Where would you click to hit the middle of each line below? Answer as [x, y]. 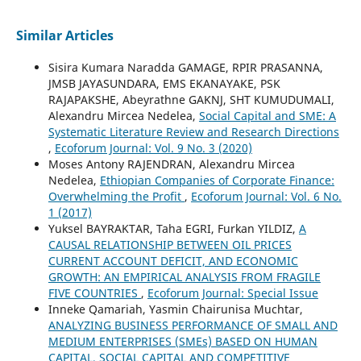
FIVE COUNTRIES [94, 293]
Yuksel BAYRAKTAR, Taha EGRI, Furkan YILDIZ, [173, 228]
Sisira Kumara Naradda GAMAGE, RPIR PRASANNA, [185, 67]
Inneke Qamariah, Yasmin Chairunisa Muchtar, [175, 309]
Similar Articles [64, 35]
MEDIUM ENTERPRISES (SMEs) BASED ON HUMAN [183, 341]
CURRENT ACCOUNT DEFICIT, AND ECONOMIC [173, 260]
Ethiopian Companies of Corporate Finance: [217, 180]
